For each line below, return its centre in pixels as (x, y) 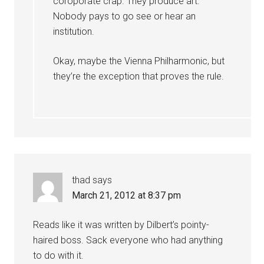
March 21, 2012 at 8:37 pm (127, 195)
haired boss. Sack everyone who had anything (128, 240)
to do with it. (59, 255)
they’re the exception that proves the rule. (139, 76)
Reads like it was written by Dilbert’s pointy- (121, 225)
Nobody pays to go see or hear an (125, 16)
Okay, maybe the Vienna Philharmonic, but (139, 61)
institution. (74, 32)
